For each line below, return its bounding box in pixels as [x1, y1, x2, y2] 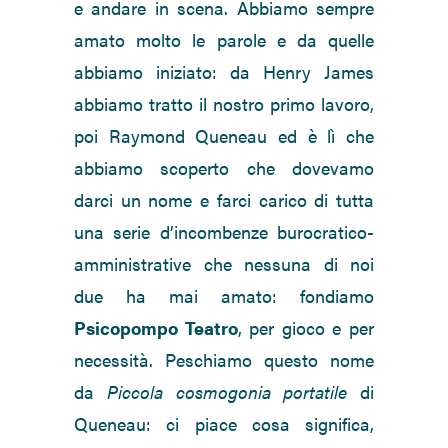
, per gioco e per [237, 315, 375, 341]
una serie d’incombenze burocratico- [74, 219, 374, 245]
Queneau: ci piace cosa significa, [74, 411, 374, 437]
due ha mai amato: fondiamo [74, 283, 374, 309]
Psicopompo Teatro [74, 315, 238, 341]
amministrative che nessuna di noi [74, 251, 374, 277]
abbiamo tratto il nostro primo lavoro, [74, 91, 374, 117]
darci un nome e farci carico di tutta [74, 187, 374, 213]
